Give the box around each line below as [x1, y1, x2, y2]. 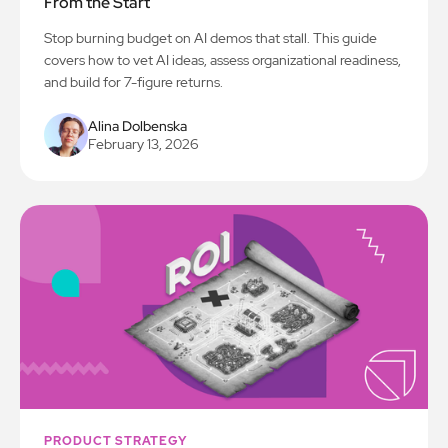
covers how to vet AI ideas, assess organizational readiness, [44, 51, 401, 69]
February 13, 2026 [88, 135, 199, 153]
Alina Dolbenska [88, 117, 187, 135]
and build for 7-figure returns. [44, 73, 223, 91]
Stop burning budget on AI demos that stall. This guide [44, 29, 377, 47]
